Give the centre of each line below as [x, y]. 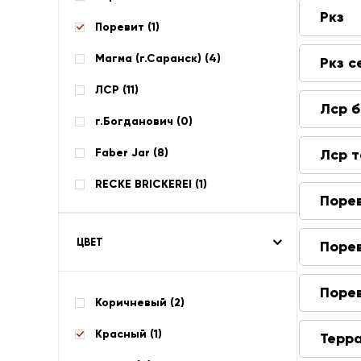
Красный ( [124, 334]
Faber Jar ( [126, 153]
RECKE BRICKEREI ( [147, 184]
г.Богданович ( [138, 121]
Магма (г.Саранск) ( [152, 58]
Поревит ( [123, 27]
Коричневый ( [135, 303]
